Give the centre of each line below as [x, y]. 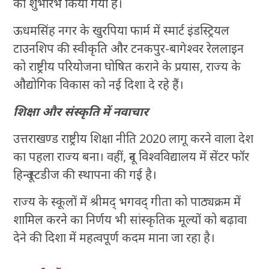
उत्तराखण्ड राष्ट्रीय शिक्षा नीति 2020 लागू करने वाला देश [134, 139]
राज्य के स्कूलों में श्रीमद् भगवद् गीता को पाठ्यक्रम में [127, 202]
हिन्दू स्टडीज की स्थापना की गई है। [85, 175]
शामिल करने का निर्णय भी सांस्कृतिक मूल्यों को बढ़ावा [130, 220]
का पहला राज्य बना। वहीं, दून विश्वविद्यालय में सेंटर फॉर [131, 157]
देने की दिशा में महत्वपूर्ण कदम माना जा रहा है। [114, 238]
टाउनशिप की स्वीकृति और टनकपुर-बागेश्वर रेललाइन [129, 49]
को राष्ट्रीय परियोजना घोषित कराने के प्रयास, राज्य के [127, 67]
